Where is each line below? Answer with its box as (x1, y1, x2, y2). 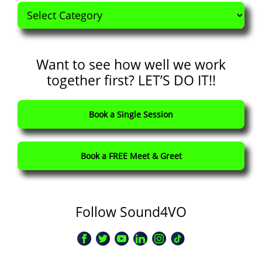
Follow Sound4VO (75, 202, 187, 222)
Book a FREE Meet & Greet (80, 150, 182, 161)
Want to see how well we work (36, 55, 226, 74)
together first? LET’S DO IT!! (46, 71, 216, 89)
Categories (17, 2, 64, 15)
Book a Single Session (89, 109, 173, 120)
